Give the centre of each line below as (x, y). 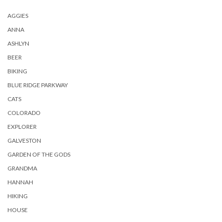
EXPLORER (22, 127)
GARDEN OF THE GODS (39, 154)
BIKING (17, 71)
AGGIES (18, 16)
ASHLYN (18, 43)
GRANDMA (22, 168)
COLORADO (24, 113)
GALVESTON (24, 140)
